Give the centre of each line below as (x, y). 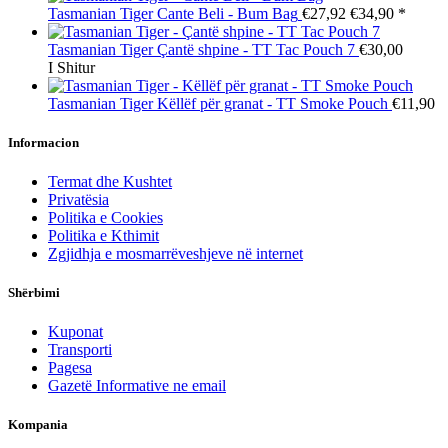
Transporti (80, 350)
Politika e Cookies (105, 217)
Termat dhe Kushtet (110, 181)
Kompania (38, 425)
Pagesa (70, 368)
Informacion (43, 142)
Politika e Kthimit (103, 235)
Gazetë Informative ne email (137, 386)
